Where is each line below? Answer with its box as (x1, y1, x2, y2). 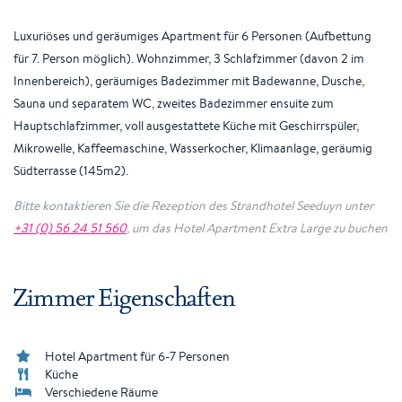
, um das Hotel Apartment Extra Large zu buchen (127, 220, 388, 236)
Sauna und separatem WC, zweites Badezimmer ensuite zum (13, 95, 334, 111)
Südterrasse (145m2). (13, 162, 128, 179)
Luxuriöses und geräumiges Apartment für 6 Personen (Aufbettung (13, 28, 371, 44)
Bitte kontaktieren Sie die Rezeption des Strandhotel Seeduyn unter (13, 197, 373, 214)
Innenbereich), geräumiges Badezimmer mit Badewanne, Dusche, (13, 73, 364, 89)
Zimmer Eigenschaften (13, 279, 235, 314)
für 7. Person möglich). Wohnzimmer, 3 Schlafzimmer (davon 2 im (13, 50, 364, 66)
